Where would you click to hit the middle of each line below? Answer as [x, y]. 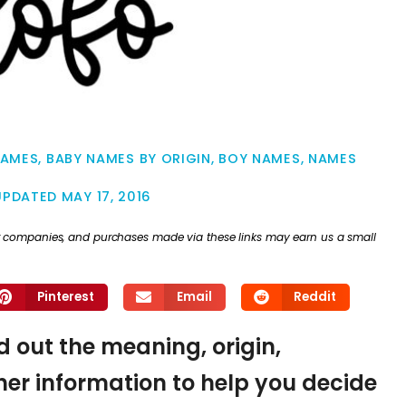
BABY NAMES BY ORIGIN [128, 159]
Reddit [315, 296]
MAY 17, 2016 [106, 197]
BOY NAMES [260, 159]
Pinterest [66, 296]
